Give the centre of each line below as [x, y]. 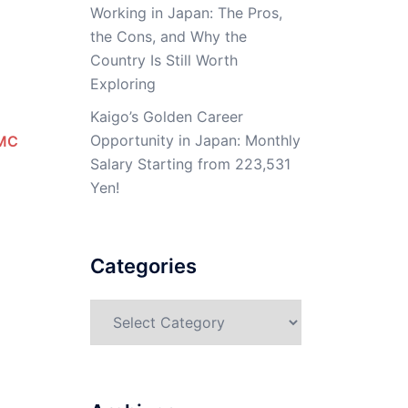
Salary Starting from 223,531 [190, 164]
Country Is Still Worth [163, 60]
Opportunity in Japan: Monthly [195, 140]
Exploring [122, 84]
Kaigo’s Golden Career [166, 117]
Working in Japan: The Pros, [186, 13]
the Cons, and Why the [168, 36]
